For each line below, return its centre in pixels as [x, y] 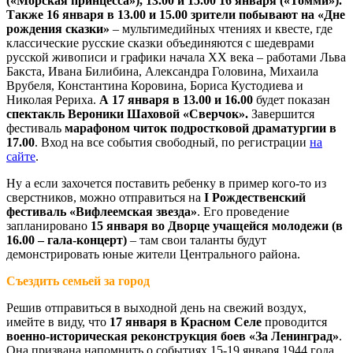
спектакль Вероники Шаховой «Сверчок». [127, 114]
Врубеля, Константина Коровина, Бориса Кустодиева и [155, 86]
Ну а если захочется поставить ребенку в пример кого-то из [166, 184]
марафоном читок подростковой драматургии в [201, 128]
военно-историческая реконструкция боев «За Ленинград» [173, 336]
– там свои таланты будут [197, 240]
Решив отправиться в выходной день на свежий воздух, [156, 308]
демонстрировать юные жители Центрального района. [153, 255]
